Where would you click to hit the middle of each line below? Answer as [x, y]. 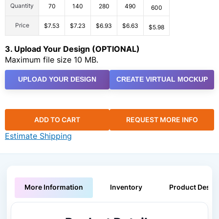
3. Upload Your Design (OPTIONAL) [72, 49]
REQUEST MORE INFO [162, 120]
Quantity [22, 6]
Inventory [126, 187]
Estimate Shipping [38, 136]
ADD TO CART [57, 120]
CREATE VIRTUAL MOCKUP [162, 79]
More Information [54, 187]
